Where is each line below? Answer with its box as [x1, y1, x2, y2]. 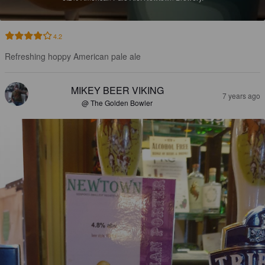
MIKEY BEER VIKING [70, 83, 164, 98]
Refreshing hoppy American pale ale [5, 50, 141, 63]
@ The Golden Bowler [82, 98, 153, 108]
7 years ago [222, 91, 260, 101]
